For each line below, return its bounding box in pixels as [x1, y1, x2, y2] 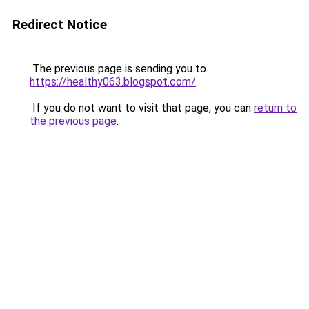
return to [254, 101, 297, 114]
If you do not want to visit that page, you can [30, 101, 254, 114]
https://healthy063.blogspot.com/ [30, 75, 196, 88]
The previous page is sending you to [30, 62, 206, 75]
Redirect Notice [12, 17, 107, 32]
